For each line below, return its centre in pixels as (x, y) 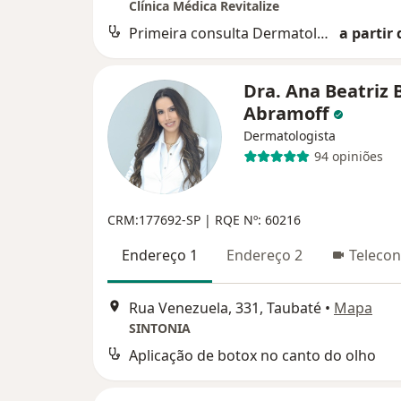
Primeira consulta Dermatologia (323, 33)
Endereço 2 (264, 255)
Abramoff (288, 113)
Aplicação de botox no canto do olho (252, 355)
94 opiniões (348, 156)
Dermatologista (290, 135)
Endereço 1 (160, 255)
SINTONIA (160, 328)
